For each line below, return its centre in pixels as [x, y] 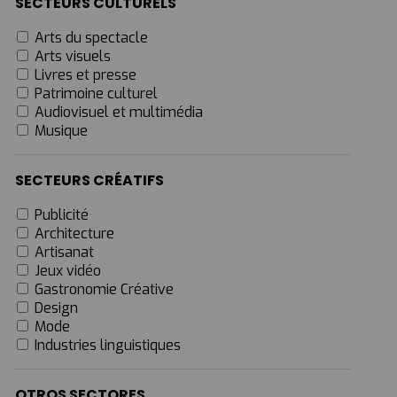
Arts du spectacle [91, 38]
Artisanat [64, 252]
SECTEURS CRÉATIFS [90, 180]
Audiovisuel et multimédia [119, 112]
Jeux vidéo [68, 271]
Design [56, 308]
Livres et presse [86, 75]
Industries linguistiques [108, 345]
